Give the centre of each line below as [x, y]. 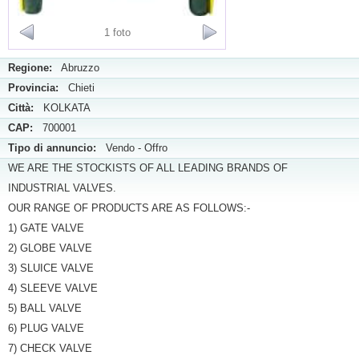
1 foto [117, 32]
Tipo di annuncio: [52, 148]
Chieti [77, 88]
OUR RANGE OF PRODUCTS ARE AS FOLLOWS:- [129, 208]
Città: [21, 108]
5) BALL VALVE [45, 308]
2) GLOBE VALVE [50, 248]
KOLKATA [62, 108]
